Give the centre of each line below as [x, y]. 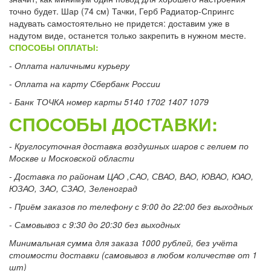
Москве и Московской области [72, 158]
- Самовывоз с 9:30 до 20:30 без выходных [95, 224]
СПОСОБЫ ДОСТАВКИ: [113, 123]
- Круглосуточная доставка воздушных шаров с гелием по [129, 145]
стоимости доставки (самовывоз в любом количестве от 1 [133, 254]
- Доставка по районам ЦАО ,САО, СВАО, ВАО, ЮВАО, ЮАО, [131, 176]
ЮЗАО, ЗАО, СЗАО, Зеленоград [73, 188]
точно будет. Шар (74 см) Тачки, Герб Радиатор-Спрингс [122, 11]
